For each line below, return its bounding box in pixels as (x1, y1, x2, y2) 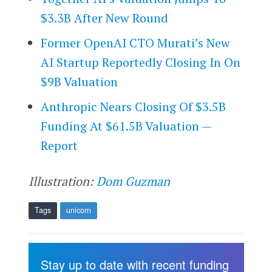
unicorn (66, 204, 91, 216)
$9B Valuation (40, 73, 118, 90)
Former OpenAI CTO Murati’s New (40, 35, 230, 52)
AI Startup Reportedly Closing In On (40, 54, 240, 71)
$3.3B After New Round (40, 10, 168, 27)
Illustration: (28, 173, 97, 190)
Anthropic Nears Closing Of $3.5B (40, 98, 226, 115)
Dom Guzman (96, 173, 170, 190)
